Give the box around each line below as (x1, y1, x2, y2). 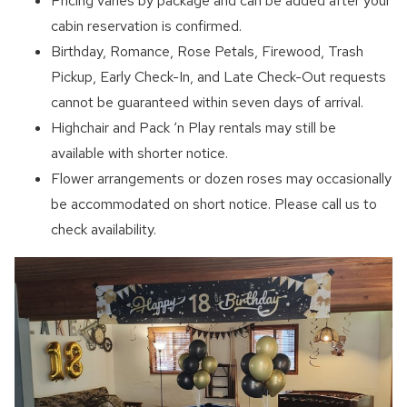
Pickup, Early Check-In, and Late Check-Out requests (51, 67, 387, 87)
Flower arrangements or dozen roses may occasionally (51, 169, 392, 189)
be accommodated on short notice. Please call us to (51, 194, 378, 214)
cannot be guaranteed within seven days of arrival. (51, 93, 364, 113)
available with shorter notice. (51, 144, 229, 164)
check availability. (51, 220, 157, 240)
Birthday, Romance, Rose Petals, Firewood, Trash (51, 42, 364, 62)
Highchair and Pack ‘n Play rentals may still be (51, 118, 337, 138)
